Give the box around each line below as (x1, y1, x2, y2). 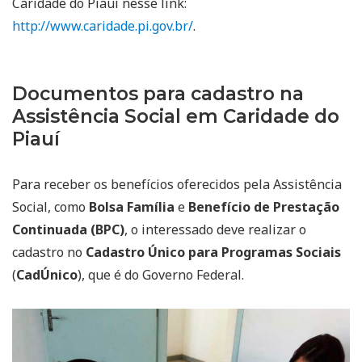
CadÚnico (16, 266, 78, 284)
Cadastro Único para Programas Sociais (86, 243, 341, 262)
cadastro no (12, 243, 86, 262)
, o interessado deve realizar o (124, 221, 306, 239)
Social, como (12, 198, 89, 217)
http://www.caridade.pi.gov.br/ (12, 17, 193, 36)
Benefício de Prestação (188, 198, 339, 217)
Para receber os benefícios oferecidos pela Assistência (12, 175, 342, 194)
